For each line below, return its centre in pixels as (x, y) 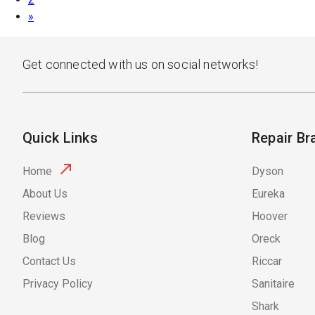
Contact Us (49, 262)
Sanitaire (273, 284)
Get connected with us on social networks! (140, 65)
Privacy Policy (58, 284)
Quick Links (60, 138)
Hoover (269, 217)
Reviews (44, 217)
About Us (45, 194)
